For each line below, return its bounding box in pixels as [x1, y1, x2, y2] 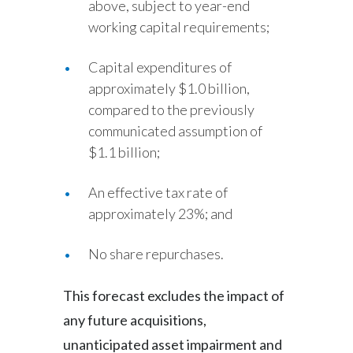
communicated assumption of [88, 122, 262, 139]
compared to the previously [88, 101, 255, 118]
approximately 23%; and [88, 205, 232, 222]
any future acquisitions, [63, 311, 206, 329]
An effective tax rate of [88, 184, 228, 201]
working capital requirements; [88, 18, 269, 35]
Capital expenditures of [88, 58, 232, 76]
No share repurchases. [88, 245, 224, 262]
